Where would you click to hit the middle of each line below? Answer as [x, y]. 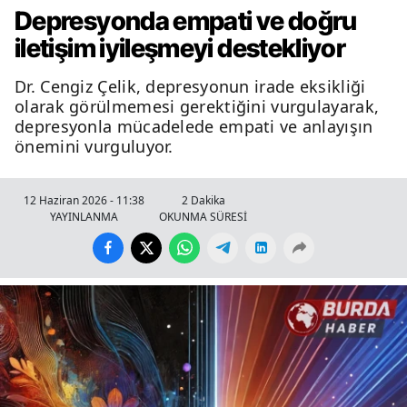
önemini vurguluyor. [94, 146]
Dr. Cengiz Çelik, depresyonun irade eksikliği [190, 86]
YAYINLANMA [84, 216]
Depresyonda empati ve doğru [186, 20]
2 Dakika [203, 200]
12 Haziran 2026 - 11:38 [84, 200]
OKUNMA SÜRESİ [203, 216]
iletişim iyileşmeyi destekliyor [180, 48]
